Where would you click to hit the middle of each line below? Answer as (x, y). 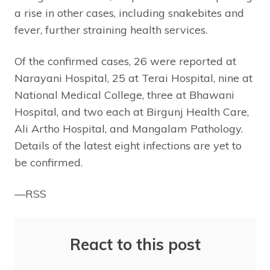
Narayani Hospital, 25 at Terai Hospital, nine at (133, 78)
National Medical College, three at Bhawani (124, 95)
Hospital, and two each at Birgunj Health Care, (132, 111)
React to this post (135, 244)
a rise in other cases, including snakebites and (129, 13)
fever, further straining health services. (111, 30)
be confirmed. (49, 162)
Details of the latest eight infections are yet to (128, 145)
